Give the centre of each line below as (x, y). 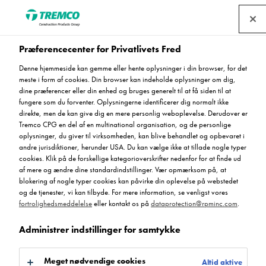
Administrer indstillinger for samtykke (100, 229)
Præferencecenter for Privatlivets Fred (100, 49)
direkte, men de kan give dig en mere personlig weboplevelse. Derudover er (133, 113)
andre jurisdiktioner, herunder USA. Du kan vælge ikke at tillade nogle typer (133, 147)
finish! (36, 161)
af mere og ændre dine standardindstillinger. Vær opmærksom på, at (123, 170)
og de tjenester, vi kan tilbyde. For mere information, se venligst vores (123, 192)
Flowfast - (55, 83)
